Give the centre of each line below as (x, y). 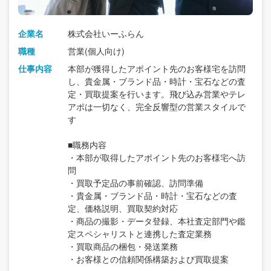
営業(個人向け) (96, 51)
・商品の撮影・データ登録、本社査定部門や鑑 (157, 221)
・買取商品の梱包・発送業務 (123, 247)
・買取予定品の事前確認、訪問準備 (135, 183)
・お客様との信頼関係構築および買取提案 (148, 259)
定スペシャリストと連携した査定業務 (140, 234)
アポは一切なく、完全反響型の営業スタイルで (157, 107)
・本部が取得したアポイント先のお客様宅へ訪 (157, 158)
